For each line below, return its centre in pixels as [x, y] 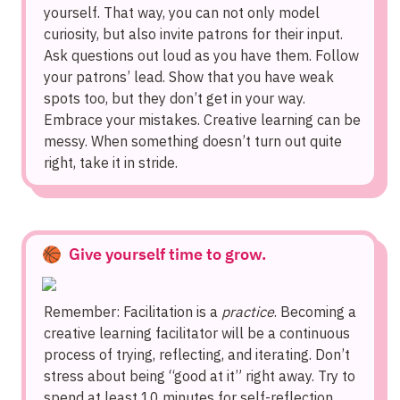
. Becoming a [315, 312]
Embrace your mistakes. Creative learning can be [202, 120]
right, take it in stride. [111, 163]
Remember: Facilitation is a [133, 312]
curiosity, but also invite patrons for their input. [193, 34]
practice [248, 312]
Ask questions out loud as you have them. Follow [201, 56]
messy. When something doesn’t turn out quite [193, 142]
